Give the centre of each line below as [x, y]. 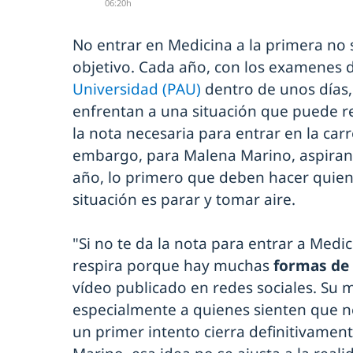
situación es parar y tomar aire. [184, 200]
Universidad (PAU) [137, 89]
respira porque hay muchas [173, 266]
